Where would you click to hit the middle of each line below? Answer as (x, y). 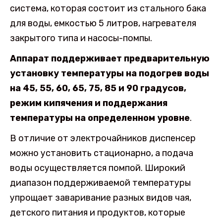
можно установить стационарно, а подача (102, 153)
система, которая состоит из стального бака (108, 9)
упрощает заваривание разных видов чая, (101, 198)
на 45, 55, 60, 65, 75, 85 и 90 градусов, (98, 88)
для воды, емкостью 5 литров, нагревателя (103, 24)
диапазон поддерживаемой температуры (100, 183)
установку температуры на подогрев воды (110, 74)
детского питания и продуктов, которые (98, 213)
